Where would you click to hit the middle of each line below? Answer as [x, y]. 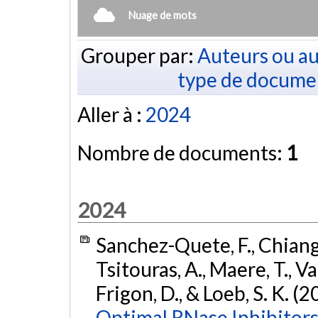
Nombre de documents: [182, 153]
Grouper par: [139, 55]
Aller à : [111, 115]
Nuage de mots [163, 15]
